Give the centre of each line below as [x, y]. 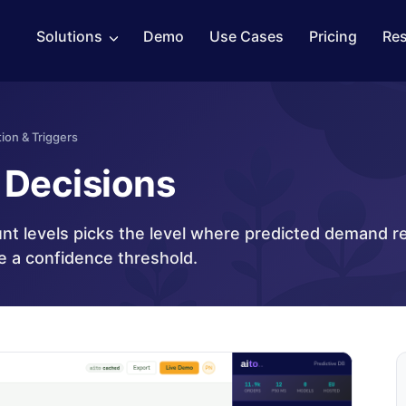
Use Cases [246, 36]
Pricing [333, 36]
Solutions [69, 36]
